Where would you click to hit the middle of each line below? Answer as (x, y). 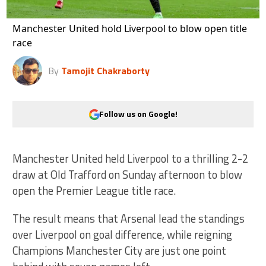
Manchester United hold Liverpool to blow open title (130, 28)
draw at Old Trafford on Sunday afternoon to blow (128, 174)
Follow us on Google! (138, 114)
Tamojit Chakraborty (106, 70)
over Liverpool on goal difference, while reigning (123, 234)
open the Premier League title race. (94, 190)
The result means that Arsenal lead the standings (129, 218)
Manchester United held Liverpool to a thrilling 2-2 (131, 158)
